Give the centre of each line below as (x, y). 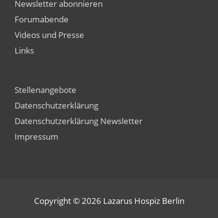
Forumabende (42, 19)
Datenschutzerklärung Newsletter (79, 120)
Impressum (36, 136)
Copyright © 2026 (68, 200)
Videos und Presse (49, 35)
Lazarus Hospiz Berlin (144, 200)
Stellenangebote (45, 89)
